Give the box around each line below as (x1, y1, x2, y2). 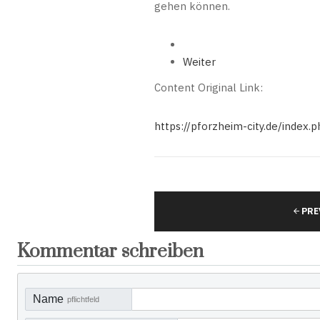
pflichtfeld (67, 295, 99, 304)
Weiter (183, 55, 216, 69)
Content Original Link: (154, 81, 263, 94)
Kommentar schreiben (17, 240, 204, 264)
